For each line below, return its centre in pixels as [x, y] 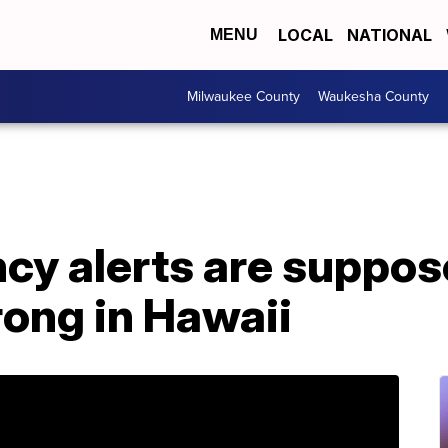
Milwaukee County [243, 96]
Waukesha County [373, 96]
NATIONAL [389, 35]
